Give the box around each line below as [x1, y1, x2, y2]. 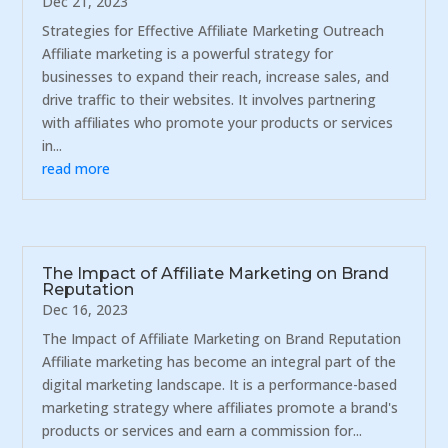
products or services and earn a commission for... [42, 421, 363, 441]
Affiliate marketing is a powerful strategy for [42, 44, 334, 64]
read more [42, 159, 111, 179]
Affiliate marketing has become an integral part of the [42, 352, 397, 372]
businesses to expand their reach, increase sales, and [42, 67, 390, 87]
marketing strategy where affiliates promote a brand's [42, 398, 399, 418]
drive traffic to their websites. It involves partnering [42, 90, 377, 110]
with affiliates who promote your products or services [42, 113, 394, 133]
